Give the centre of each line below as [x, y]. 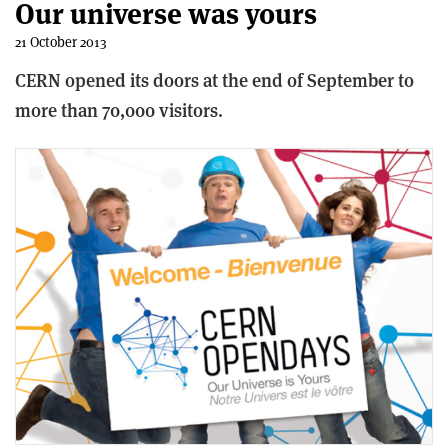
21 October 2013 [61, 42]
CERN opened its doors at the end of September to [214, 80]
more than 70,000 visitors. [119, 110]
